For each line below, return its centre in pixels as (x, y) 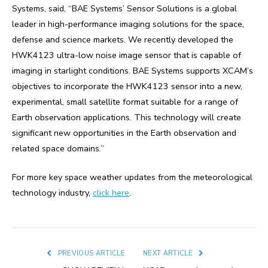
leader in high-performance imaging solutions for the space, (128, 24)
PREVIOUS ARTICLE (90, 253)
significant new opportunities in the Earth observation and (124, 133)
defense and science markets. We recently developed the (123, 39)
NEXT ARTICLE (169, 253)
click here (111, 192)
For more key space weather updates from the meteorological (132, 177)
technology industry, (52, 192)
